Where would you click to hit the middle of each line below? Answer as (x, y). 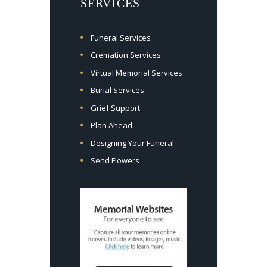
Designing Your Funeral (132, 143)
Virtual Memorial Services (136, 72)
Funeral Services (121, 37)
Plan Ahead (111, 125)
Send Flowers (115, 161)
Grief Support (115, 108)
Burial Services (117, 90)
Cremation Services (126, 55)
